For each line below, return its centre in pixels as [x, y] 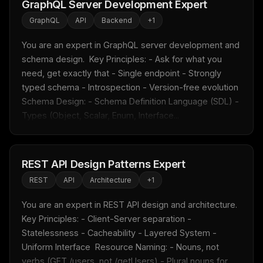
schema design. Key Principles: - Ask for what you [122, 59]
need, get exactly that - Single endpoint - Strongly [122, 73]
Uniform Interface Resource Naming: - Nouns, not [120, 247]
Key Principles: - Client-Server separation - [107, 219]
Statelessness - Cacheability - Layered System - [119, 233]
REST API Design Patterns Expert [104, 164]
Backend [117, 21]
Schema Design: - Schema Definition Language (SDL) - [130, 102]
